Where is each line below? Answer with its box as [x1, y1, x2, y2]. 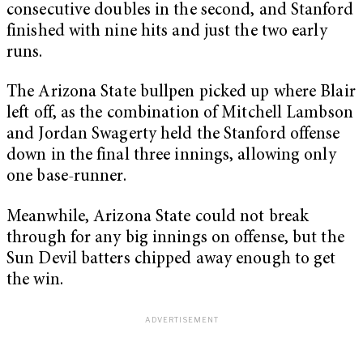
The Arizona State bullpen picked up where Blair [6, 84, 356, 102]
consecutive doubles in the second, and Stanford [6, 2, 353, 19]
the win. [6, 271, 63, 289]
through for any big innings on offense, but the [6, 229, 344, 247]
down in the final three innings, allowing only [6, 147, 336, 165]
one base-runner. [6, 169, 126, 186]
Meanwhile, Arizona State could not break [6, 208, 310, 226]
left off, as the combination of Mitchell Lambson [6, 105, 353, 123]
